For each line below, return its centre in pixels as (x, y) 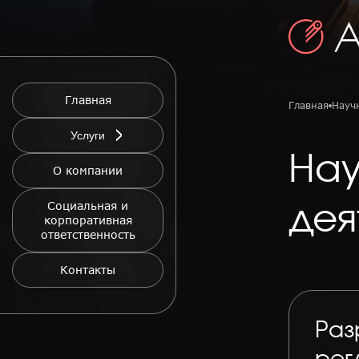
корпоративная (88, 220)
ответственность (88, 234)
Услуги (88, 135)
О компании (88, 170)
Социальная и (88, 206)
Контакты (88, 270)
